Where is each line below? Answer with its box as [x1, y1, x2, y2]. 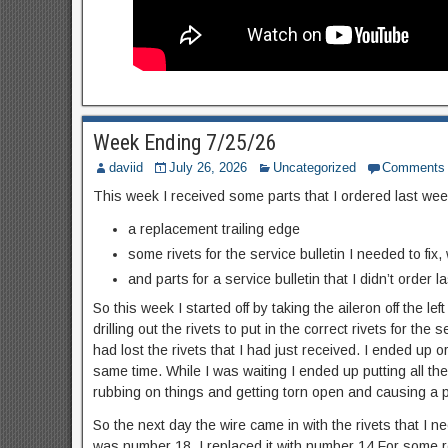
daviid [108, 160, 143, 175]
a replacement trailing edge [127, 221, 300, 237]
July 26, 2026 [168, 160, 247, 175]
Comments [381, 160, 445, 175]
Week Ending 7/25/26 [92, 130, 277, 155]
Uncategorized [272, 160, 356, 175]
